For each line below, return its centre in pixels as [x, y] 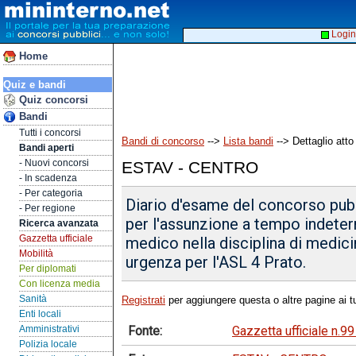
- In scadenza [48, 178]
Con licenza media [60, 284]
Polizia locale [48, 344]
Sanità [33, 299]
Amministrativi [49, 329]
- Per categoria [51, 193]
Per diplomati [48, 269]
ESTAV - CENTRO [190, 167]
